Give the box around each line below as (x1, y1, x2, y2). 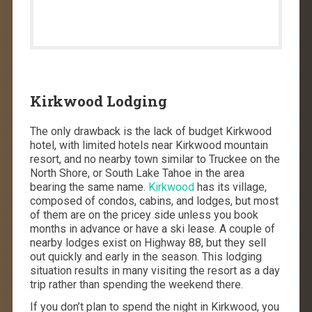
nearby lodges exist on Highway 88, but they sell (29, 235, 266, 249)
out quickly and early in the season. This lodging (29, 249, 262, 263)
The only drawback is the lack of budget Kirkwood (29, 124, 272, 138)
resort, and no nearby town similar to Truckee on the (29, 152, 280, 166)
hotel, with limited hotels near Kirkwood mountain (29, 138, 268, 152)
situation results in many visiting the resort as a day (29, 263, 280, 277)
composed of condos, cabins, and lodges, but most (29, 194, 279, 208)
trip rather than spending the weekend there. (29, 277, 243, 291)
